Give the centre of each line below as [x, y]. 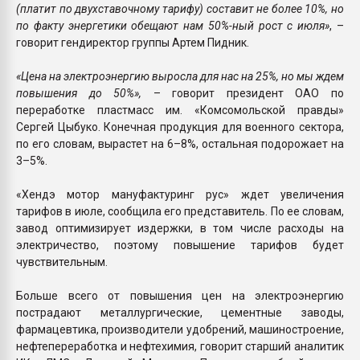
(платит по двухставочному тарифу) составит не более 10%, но [180, 8]
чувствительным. [63, 262]
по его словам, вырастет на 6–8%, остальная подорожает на [180, 143]
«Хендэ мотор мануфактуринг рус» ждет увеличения [180, 194]
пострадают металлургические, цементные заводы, [180, 312]
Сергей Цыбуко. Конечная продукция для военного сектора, [180, 127]
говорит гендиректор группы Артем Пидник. [134, 42]
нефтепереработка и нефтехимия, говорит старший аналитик [180, 346]
